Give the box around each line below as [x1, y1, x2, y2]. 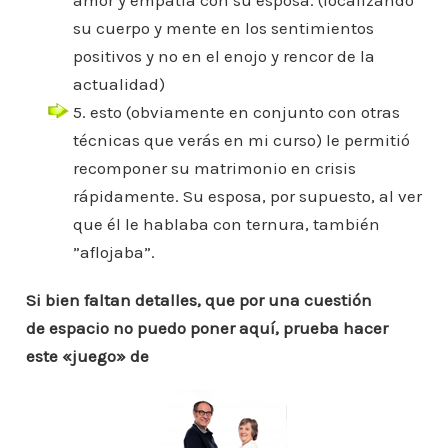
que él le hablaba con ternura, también [72, 214, 380, 235]
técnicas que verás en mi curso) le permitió [72, 130, 410, 151]
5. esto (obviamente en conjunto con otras [72, 102, 400, 123]
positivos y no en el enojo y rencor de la [72, 46, 375, 67]
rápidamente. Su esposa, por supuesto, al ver [72, 186, 422, 207]
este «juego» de [25, 346, 149, 367]
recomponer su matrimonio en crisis [72, 158, 356, 179]
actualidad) [72, 74, 165, 95]
